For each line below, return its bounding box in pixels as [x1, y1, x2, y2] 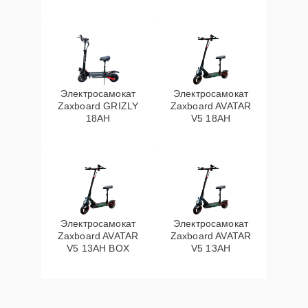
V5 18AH [190, 113, 231, 124]
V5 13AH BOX [67, 243, 129, 254]
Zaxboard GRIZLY [57, 100, 139, 111]
